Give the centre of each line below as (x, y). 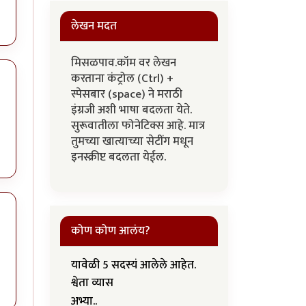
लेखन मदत (94, 26)
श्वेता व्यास (92, 283)
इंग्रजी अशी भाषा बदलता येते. (131, 110)
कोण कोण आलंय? (111, 231)
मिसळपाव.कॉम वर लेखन (124, 63)
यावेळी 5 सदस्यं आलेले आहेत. (134, 265)
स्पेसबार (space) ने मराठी (127, 94)
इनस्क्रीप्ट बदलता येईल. (120, 157)
